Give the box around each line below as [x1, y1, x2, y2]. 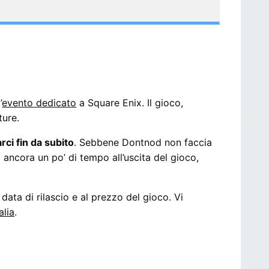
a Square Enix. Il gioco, [76, 96, 184, 109]
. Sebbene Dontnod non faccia [74, 136, 213, 148]
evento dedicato [2, 96, 77, 109]
